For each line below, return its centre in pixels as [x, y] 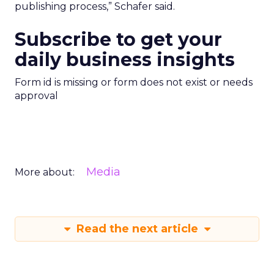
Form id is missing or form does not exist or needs [134, 82]
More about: [45, 172]
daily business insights [125, 60]
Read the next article [137, 229]
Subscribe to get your [118, 39]
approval [36, 96]
